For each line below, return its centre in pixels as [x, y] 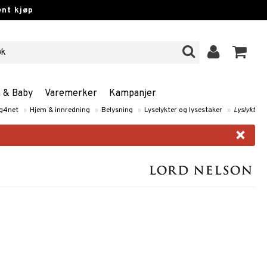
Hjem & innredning [60, 110]
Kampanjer [132, 94]
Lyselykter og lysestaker [183, 110]
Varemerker [71, 94]
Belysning [117, 110]
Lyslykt [244, 110]
